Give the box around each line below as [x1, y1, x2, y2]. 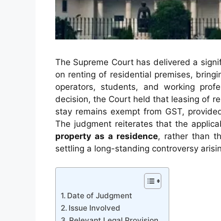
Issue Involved [69, 203, 121, 213]
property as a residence [55, 131, 158, 141]
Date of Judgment [67, 191, 133, 200]
